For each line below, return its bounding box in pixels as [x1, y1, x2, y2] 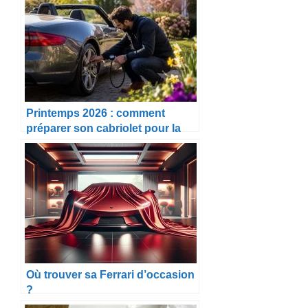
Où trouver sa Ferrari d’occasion [26, 267, 195, 280]
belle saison [26, 136, 89, 149]
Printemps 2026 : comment [26, 106, 165, 119]
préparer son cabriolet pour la [26, 121, 181, 134]
